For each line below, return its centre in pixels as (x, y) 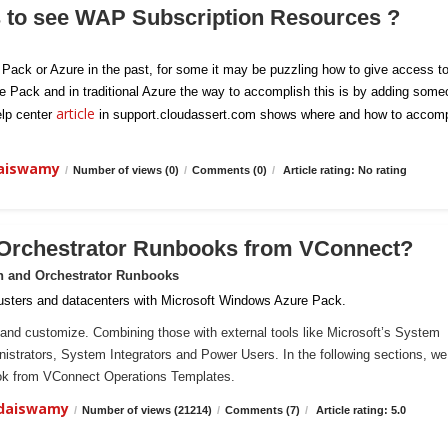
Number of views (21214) (147, 410)
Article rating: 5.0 (359, 410)
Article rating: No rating (343, 170)
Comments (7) (262, 410)
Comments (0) (229, 170)
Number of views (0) (126, 170)
